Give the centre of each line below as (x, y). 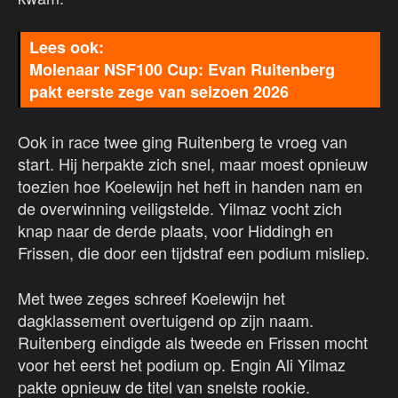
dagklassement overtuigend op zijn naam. (166, 320)
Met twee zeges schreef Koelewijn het (151, 298)
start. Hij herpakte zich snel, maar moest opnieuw (193, 164)
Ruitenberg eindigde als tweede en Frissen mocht (193, 342)
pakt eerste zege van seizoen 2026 (159, 92)
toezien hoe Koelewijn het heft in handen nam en (190, 186)
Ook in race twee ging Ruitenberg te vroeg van (183, 142)
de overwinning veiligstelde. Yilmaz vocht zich (180, 208)
